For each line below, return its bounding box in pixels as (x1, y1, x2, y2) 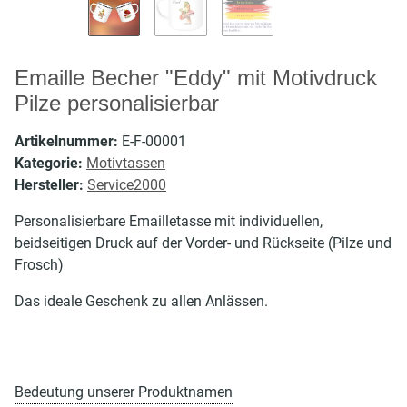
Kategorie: (15, 154, 86, 172)
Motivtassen (86, 154, 165, 172)
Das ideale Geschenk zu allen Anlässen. (15, 292, 268, 310)
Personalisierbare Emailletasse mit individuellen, (15, 212, 323, 230)
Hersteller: (15, 175, 84, 194)
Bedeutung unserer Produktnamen (15, 382, 233, 401)
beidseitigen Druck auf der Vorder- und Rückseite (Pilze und (15, 233, 392, 252)
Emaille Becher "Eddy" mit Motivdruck (15, 65, 377, 90)
